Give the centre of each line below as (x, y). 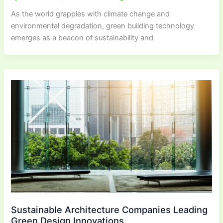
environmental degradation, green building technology (103, 26)
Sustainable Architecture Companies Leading (110, 210)
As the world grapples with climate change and (91, 14)
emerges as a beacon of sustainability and (82, 38)
